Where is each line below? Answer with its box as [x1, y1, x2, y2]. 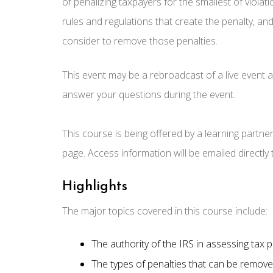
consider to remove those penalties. [62, 34, 218, 48]
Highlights [62, 180, 127, 194]
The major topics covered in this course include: [62, 204, 268, 218]
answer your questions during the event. [62, 88, 235, 102]
